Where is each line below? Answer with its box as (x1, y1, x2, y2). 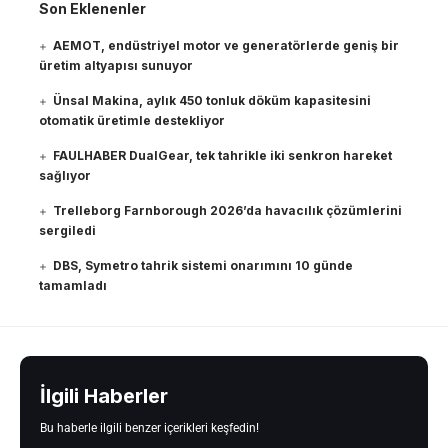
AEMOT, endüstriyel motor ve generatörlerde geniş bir (53, 38, 400, 54)
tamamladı (39, 278, 107, 294)
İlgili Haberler (40, 384, 168, 409)
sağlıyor (39, 168, 91, 184)
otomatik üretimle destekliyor (39, 113, 225, 129)
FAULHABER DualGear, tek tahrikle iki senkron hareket (53, 148, 393, 164)
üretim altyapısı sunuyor (39, 58, 193, 74)
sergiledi (39, 223, 96, 239)
